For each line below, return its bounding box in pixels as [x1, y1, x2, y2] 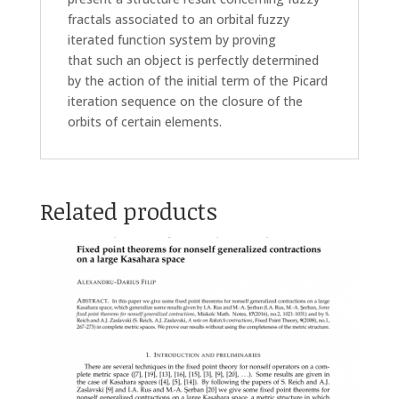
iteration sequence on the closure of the [67, 92, 303, 110]
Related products [39, 194, 217, 227]
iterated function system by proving [67, 30, 276, 48]
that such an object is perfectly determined [67, 51, 319, 69]
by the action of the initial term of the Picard [67, 71, 328, 89]
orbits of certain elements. [67, 112, 222, 130]
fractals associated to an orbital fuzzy [67, 10, 289, 28]
